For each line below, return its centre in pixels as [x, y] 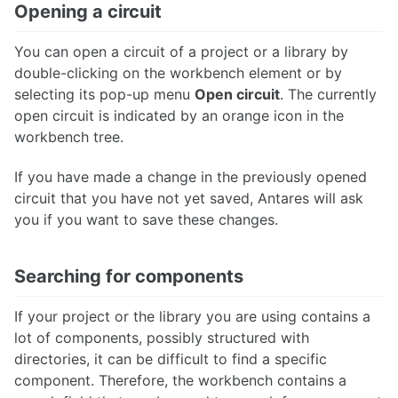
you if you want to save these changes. [146, 220]
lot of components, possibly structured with [162, 338]
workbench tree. [69, 137]
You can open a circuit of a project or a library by [181, 52]
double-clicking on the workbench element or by [178, 73]
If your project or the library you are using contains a [192, 317]
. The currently [328, 95]
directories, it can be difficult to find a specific [171, 359]
